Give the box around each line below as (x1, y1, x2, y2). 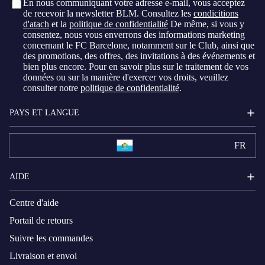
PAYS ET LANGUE (9, 108, 79, 118)
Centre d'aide (9, 197, 59, 208)
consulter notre (23, 82, 80, 93)
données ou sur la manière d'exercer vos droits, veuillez (23, 72, 228, 82)
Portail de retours (9, 215, 73, 225)
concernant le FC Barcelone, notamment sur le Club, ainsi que (23, 40, 254, 50)
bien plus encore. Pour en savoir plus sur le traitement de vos (23, 61, 248, 72)
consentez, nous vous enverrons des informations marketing (23, 29, 245, 40)
